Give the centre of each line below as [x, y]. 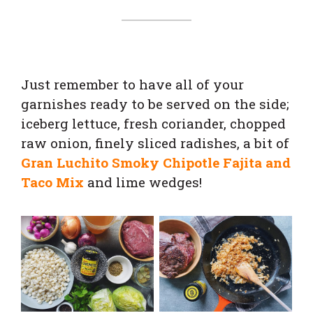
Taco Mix [52, 182]
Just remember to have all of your [132, 84]
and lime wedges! [143, 182]
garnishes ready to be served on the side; [155, 103]
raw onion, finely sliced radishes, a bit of [155, 143]
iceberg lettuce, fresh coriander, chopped [153, 123]
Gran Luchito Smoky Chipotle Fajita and [156, 162]
